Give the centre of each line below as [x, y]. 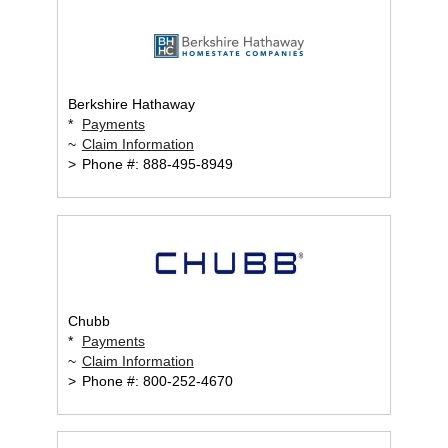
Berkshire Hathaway [131, 103]
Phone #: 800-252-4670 [155, 380]
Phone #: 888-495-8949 [155, 163]
